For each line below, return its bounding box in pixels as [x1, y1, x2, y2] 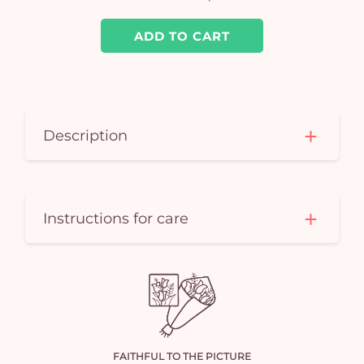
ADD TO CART [134, 28, 230, 44]
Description [43, 126, 128, 145]
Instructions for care [43, 209, 189, 228]
